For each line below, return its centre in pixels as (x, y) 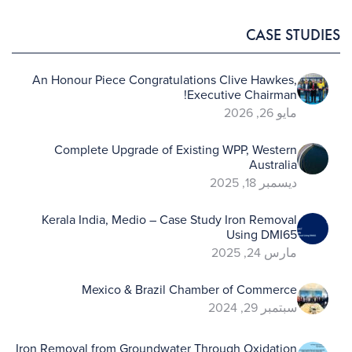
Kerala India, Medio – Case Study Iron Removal (169, 220)
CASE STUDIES (293, 34)
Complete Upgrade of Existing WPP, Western (176, 150)
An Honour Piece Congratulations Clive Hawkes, (165, 80)
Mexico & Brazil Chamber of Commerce (189, 290)
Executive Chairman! (242, 95)
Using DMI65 (262, 235)
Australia (273, 165)
